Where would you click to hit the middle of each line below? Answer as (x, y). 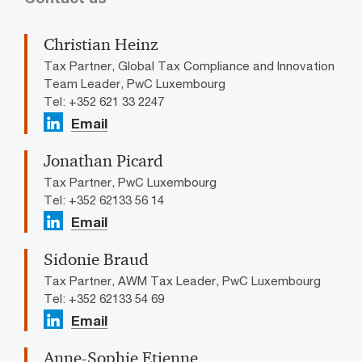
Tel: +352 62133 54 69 (104, 298)
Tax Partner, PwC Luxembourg (130, 181)
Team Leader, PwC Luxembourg (135, 83)
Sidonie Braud (96, 259)
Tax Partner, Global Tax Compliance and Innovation (189, 65)
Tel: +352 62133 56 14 (104, 199)
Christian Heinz (101, 44)
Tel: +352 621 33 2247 (104, 101)
